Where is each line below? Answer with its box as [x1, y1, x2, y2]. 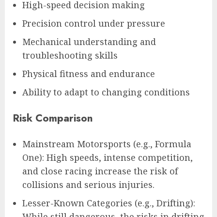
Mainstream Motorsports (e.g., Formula [22, 138, 191, 150]
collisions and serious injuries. [22, 178, 155, 190]
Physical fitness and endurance [22, 67, 155, 79]
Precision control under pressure [22, 17, 165, 29]
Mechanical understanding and [22, 35, 156, 47]
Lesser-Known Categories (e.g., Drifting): [22, 197, 195, 209]
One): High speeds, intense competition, [22, 151, 193, 163]
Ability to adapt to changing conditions [22, 86, 190, 98]
